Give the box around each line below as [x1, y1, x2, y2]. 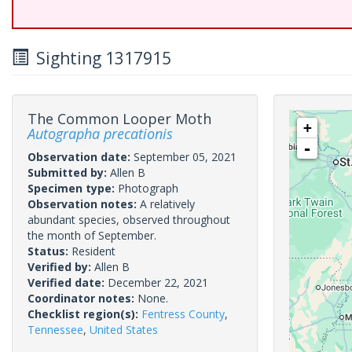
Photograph [118, 181, 178, 196]
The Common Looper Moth [27, 109, 211, 128]
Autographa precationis [27, 124, 173, 143]
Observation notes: [27, 196, 140, 211]
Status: [27, 244, 71, 258]
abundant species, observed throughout [27, 212, 230, 227]
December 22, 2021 [108, 275, 208, 290]
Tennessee [27, 322, 83, 337]
